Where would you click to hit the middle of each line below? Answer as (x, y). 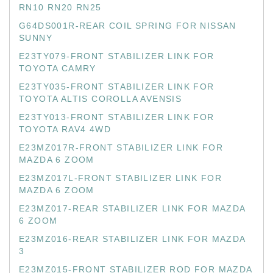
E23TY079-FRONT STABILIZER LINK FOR (117, 56)
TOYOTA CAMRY (58, 68)
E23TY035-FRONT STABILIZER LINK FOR (117, 87)
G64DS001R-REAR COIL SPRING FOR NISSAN (128, 26)
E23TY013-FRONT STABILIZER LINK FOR (117, 117)
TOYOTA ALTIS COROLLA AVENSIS (101, 99)
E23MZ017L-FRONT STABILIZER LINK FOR (120, 178)
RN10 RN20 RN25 (60, 7)
